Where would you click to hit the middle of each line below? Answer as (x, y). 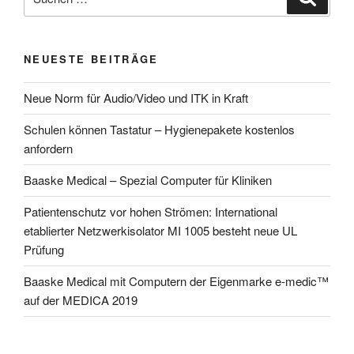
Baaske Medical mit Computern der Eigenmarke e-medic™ (176, 281)
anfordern (48, 149)
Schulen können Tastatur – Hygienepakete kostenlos (159, 130)
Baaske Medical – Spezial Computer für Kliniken (148, 180)
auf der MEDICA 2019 (81, 300)
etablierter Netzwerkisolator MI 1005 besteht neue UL (160, 231)
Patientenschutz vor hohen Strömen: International (151, 212)
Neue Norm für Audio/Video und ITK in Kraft (136, 98)
